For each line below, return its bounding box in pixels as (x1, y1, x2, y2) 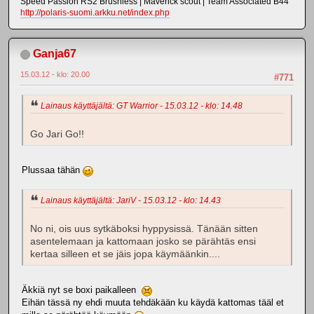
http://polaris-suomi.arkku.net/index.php (20, 7, 170, 18)
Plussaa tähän (22, 164, 83, 175)
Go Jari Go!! (30, 128, 84, 139)
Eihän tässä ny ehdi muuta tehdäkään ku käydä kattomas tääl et (22, 296, 284, 308)
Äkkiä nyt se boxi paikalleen (22, 284, 142, 295)
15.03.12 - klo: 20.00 (20, 69, 90, 78)
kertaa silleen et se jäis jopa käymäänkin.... (30, 248, 220, 259)
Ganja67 (33, 47, 76, 60)
